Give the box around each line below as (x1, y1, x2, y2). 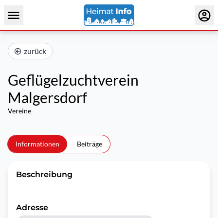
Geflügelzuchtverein (8, 71, 139, 89)
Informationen (16, 140, 59, 148)
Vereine (8, 107, 31, 115)
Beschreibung (16, 170, 73, 179)
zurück (24, 46, 46, 55)
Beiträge (77, 140, 102, 148)
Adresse (16, 203, 48, 212)
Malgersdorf (8, 89, 87, 106)
